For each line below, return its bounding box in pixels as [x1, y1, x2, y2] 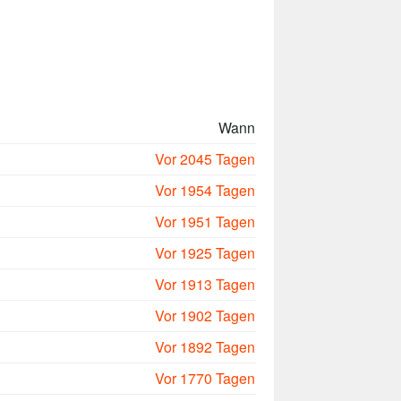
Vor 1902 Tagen [155, 305, 255, 327]
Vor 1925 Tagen [155, 243, 255, 264]
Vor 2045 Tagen [155, 149, 255, 170]
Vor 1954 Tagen [155, 180, 255, 201]
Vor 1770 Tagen [155, 368, 255, 389]
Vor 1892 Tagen [155, 337, 255, 358]
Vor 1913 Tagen [155, 274, 255, 295]
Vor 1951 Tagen [155, 211, 255, 233]
